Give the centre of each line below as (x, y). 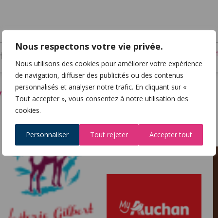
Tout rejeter (109, 134)
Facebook (27, 56)
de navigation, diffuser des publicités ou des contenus (99, 75)
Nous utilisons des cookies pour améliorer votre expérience (109, 63)
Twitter (38, 56)
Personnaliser (47, 134)
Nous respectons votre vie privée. (89, 46)
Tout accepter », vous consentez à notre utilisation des (102, 98)
